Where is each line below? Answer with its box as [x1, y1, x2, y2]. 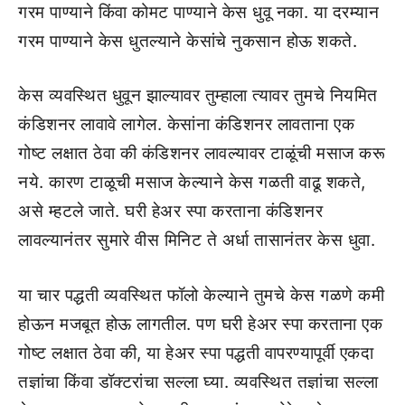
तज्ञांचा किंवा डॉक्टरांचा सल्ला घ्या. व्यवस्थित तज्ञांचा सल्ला [18, 371, 378, 392]
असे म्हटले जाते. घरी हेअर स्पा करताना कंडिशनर [18, 201, 323, 221]
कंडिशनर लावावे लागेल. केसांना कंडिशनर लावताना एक [18, 114, 354, 135]
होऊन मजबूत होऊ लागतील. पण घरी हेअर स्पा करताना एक [18, 313, 382, 334]
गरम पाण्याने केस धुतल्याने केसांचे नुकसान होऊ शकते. [18, 30, 357, 52]
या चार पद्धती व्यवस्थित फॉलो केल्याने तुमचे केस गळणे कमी [18, 284, 384, 306]
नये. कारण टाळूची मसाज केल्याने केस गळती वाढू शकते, [18, 172, 366, 193]
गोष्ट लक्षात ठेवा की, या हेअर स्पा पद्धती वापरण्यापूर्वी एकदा [18, 342, 373, 363]
